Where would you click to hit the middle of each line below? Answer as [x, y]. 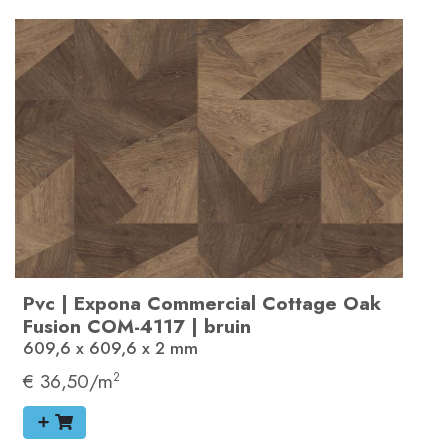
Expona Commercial [165, 303]
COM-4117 [136, 326]
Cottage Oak [321, 303]
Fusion [52, 326]
